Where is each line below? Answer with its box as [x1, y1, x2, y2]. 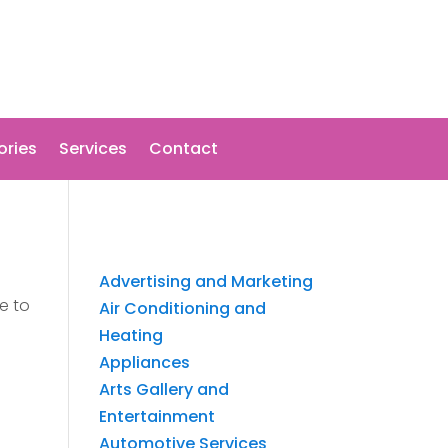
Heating [98, 323, 163, 347]
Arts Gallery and [98, 377, 229, 401]
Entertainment [98, 404, 215, 428]
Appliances [98, 350, 190, 374]
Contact [149, 136, 218, 160]
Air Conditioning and [98, 296, 266, 320]
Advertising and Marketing [98, 269, 313, 293]
